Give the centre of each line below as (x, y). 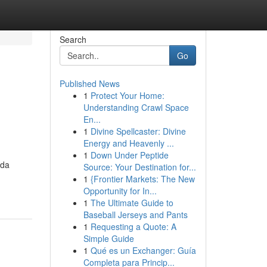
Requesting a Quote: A (133, 226)
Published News (89, 83)
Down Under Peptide (129, 155)
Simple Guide (108, 238)
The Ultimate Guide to (132, 203)
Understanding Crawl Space (136, 107)
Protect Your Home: (127, 95)
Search (73, 39)
